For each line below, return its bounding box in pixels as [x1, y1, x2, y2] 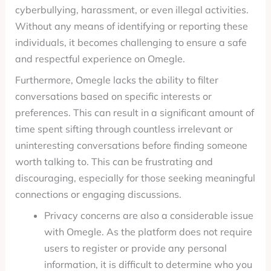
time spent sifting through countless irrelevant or [15, 123, 233, 135]
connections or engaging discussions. [15, 188, 181, 200]
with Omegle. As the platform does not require [44, 226, 252, 238]
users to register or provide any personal [44, 242, 227, 254]
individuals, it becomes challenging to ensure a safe [15, 36, 247, 48]
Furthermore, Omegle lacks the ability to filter [15, 74, 218, 86]
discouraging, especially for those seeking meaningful [15, 172, 255, 184]
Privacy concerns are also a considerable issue [44, 209, 253, 221]
